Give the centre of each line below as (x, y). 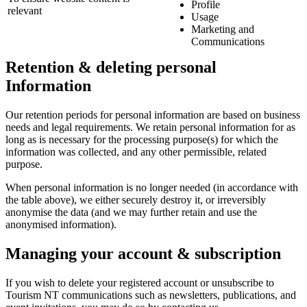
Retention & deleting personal (111, 67)
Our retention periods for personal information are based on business (153, 114)
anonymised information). (61, 224)
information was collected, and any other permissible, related (136, 151)
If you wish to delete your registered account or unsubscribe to (140, 282)
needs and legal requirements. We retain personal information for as (150, 127)
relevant (25, 10)
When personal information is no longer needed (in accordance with (152, 187)
